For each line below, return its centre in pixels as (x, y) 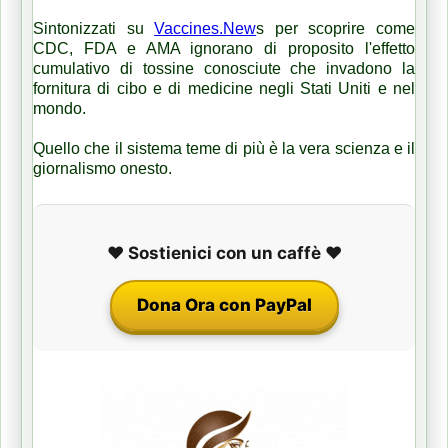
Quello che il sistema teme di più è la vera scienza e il (224, 148)
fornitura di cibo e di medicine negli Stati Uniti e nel (224, 88)
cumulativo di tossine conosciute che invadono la (224, 68)
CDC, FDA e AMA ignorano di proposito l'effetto (224, 48)
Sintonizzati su (94, 28)
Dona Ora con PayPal (224, 304)
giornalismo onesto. (102, 168)
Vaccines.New (205, 28)
